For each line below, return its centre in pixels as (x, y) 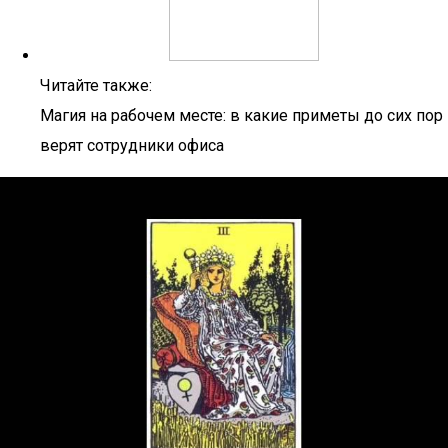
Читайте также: (96, 85)
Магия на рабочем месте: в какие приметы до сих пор (241, 115)
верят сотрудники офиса (132, 145)
